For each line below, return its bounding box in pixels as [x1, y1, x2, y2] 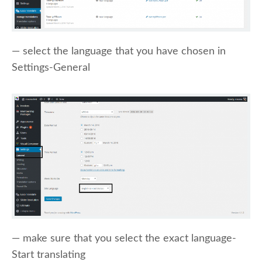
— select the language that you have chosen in [12, 46, 226, 56]
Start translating [12, 250, 85, 260]
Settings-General [12, 62, 90, 73]
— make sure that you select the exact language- [12, 233, 236, 244]
